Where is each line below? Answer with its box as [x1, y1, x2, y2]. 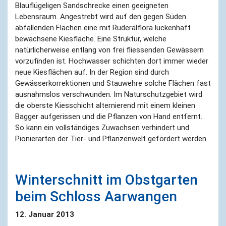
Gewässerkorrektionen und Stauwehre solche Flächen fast [15, 78, 211, 88]
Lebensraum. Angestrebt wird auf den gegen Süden [15, 12, 186, 21]
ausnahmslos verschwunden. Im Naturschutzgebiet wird [15, 89, 202, 99]
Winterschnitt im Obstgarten [15, 171, 198, 188]
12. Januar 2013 [15, 209, 74, 219]
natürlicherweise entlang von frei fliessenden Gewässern [15, 45, 204, 54]
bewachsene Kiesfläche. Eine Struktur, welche [15, 34, 166, 43]
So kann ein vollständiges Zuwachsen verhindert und [15, 123, 189, 132]
